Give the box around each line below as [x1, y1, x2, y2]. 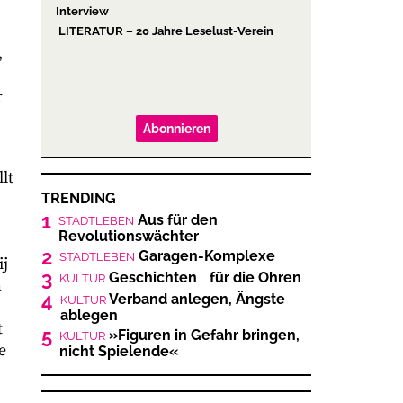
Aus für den [134, 210, 218, 228]
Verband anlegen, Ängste [106, 290, 285, 308]
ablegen [60, 306, 118, 324]
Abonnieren [142, 121, 210, 136]
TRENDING [41, 189, 116, 207]
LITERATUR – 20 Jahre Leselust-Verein [56, 23, 273, 38]
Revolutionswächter [58, 227, 199, 245]
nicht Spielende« [59, 342, 178, 360]
